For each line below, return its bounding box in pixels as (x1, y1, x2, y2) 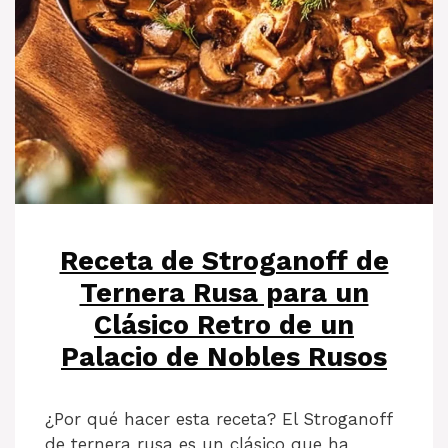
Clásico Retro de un (94, 308, 354, 341)
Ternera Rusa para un (79, 276, 369, 309)
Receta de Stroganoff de (59, 244, 389, 277)
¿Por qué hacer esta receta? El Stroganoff (45, 408, 392, 429)
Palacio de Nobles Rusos (61, 340, 387, 373)
